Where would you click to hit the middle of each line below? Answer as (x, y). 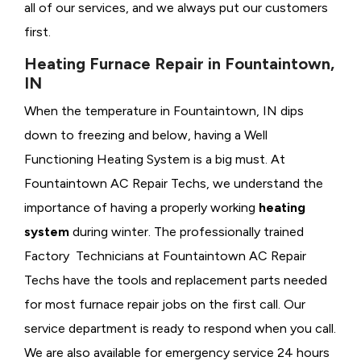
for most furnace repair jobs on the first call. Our (165, 305)
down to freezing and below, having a (133, 135)
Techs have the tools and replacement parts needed (176, 280)
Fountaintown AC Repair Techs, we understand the (174, 184)
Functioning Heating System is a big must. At (155, 160)
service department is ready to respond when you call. (180, 329)
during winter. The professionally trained (187, 232)
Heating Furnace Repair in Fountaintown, (179, 64)
